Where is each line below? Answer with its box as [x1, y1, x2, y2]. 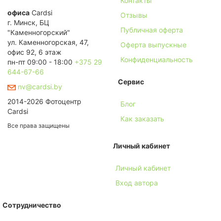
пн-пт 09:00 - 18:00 [7, 58, 74, 67]
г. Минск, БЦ [7, 18, 49, 27]
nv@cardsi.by [16, 82, 62, 91]
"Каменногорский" [7, 28, 70, 37]
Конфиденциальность [120, 55, 193, 64]
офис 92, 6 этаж [7, 48, 62, 57]
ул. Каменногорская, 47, [7, 38, 89, 47]
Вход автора [115, 179, 158, 187]
